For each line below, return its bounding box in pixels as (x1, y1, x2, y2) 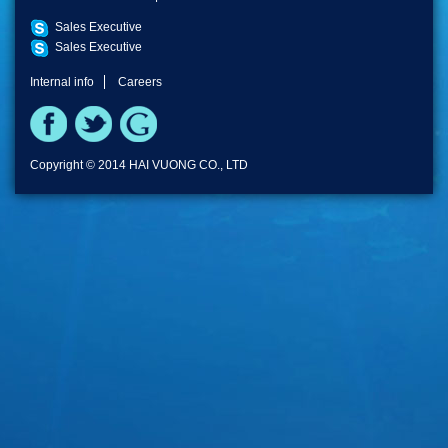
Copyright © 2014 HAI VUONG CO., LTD (30, 158, 248, 172)
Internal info (30, 75, 94, 89)
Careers (118, 75, 162, 89)
